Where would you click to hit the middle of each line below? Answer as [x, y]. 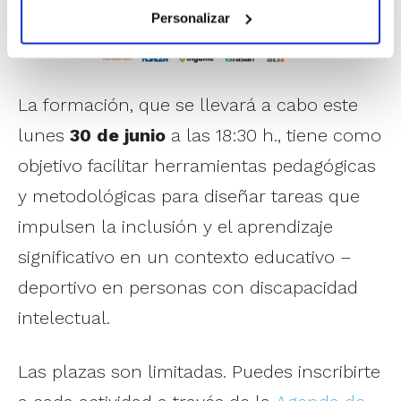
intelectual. [64, 318]
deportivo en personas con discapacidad [188, 288]
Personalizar [190, 17]
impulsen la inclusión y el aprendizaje [175, 227]
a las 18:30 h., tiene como [273, 136]
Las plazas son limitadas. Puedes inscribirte [199, 372]
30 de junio [118, 136]
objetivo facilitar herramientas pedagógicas [197, 166]
